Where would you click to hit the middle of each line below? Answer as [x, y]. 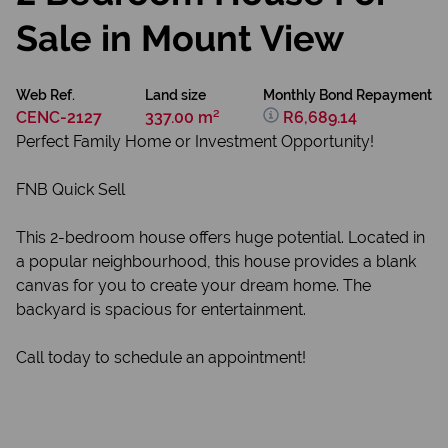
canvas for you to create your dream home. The [193, 285]
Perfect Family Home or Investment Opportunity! [195, 141]
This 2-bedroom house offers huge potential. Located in [220, 237]
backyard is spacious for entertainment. [161, 309]
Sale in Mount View [180, 38]
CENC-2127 [59, 117]
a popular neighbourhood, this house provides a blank [216, 261]
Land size [175, 95]
